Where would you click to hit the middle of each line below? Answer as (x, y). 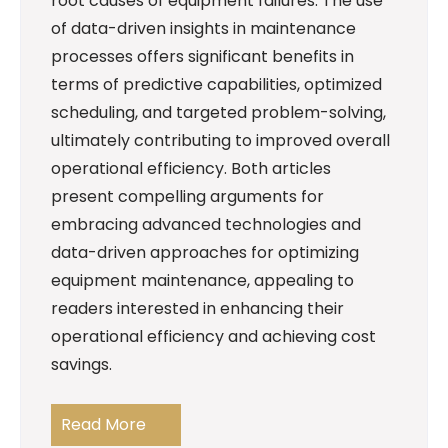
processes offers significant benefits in (202, 57)
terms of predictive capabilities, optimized (216, 85)
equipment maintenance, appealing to (202, 281)
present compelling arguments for (187, 197)
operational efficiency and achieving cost (213, 337)
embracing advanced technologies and (206, 225)
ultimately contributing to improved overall (220, 141)
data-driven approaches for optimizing (205, 253)
